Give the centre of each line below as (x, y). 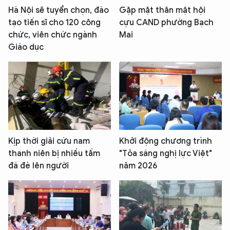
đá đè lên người (39, 166)
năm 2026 (138, 166)
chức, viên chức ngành (53, 35)
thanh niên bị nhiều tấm (54, 154)
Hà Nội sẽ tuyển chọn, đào (59, 11)
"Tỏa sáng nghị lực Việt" (166, 154)
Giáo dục (26, 47)
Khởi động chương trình (166, 141)
